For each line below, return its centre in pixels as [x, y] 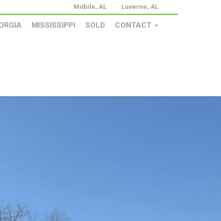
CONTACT [134, 25]
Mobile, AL [90, 7]
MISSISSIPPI [54, 25]
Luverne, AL [140, 7]
